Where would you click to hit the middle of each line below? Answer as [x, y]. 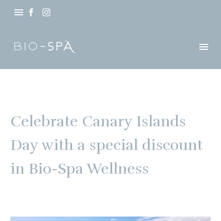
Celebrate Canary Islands [98, 122]
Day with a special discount [107, 146]
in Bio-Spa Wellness [80, 169]
